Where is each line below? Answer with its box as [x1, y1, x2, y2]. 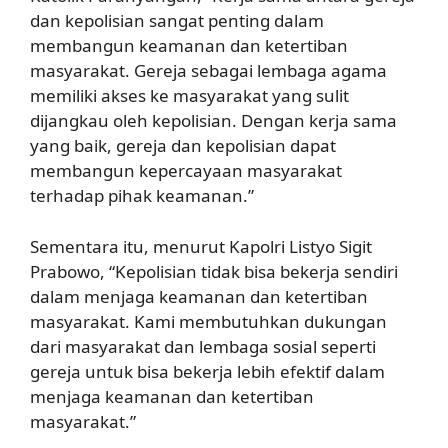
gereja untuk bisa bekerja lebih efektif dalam [30, 359, 385, 383]
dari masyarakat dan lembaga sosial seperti [30, 334, 376, 358]
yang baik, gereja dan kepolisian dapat [30, 134, 336, 157]
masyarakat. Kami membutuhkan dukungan [30, 309, 387, 333]
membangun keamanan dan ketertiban [30, 34, 348, 57]
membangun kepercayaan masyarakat [30, 159, 342, 182]
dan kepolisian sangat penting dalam [30, 9, 324, 32]
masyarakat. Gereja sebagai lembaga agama [30, 59, 387, 82]
